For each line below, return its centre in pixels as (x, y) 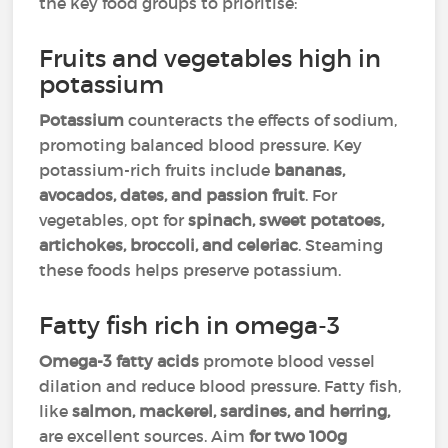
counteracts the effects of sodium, (261, 120)
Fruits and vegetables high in (210, 58)
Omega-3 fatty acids (119, 361)
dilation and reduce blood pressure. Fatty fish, (220, 386)
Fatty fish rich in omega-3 (190, 325)
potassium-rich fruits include (157, 170)
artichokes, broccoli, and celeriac (169, 245)
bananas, (310, 170)
